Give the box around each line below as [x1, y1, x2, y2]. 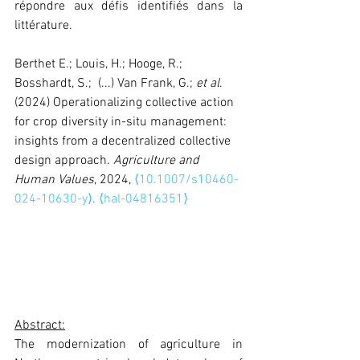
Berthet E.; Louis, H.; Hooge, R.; [14, 56, 186, 72]
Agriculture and [113, 153, 202, 169]
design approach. [14, 153, 113, 169]
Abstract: [14, 317, 65, 333]
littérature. [14, 18, 72, 34]
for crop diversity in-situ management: [14, 114, 230, 130]
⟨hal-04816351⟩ [99, 191, 188, 207]
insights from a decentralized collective [14, 133, 234, 149]
